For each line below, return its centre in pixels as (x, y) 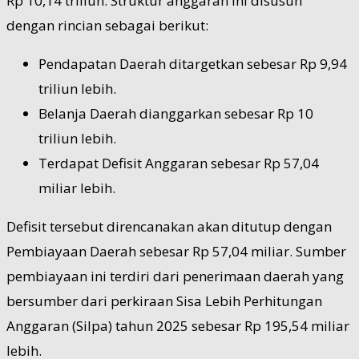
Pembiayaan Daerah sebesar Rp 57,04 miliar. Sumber (176, 251)
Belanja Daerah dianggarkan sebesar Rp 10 (176, 113)
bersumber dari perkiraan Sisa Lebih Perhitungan (164, 301)
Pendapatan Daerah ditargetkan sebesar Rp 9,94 (193, 63)
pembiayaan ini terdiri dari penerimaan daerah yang (175, 276)
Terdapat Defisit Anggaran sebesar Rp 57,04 (179, 163)
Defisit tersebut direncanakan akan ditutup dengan (169, 226)
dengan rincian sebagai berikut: (107, 25)
